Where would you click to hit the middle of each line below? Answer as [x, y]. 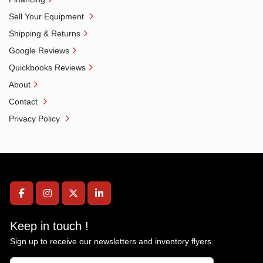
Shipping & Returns [45, 33]
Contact [24, 102]
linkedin [115, 199]
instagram [67, 199]
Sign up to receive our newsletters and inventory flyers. [112, 241]
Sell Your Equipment [48, 16]
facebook [40, 199]
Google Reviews [39, 50]
